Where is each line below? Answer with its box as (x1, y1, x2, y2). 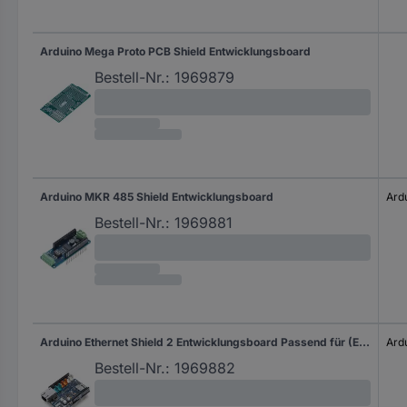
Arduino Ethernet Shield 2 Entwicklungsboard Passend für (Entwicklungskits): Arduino (359, 335, 370, 349)
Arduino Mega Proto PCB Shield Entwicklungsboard (40, 45, 311, 58)
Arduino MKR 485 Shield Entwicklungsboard (40, 190, 273, 203)
